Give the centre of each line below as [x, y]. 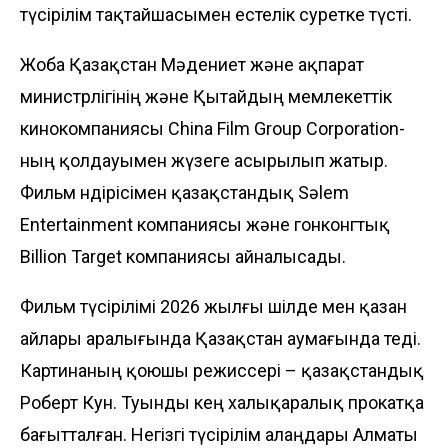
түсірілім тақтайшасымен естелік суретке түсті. [216, 14]
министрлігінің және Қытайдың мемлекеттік [206, 96]
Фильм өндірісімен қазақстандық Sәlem [184, 192]
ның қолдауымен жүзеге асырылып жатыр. [204, 160]
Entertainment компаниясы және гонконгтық [205, 224]
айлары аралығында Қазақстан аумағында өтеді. [220, 338]
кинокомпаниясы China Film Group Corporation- [212, 128]
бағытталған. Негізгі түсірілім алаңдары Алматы [219, 434]
